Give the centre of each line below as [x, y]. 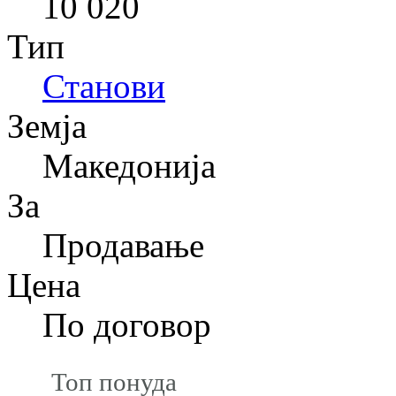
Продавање [123, 245]
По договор [127, 324]
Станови [104, 86]
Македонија [129, 165]
